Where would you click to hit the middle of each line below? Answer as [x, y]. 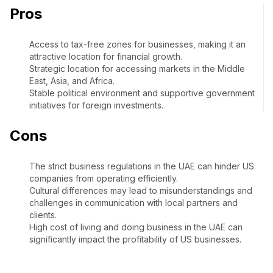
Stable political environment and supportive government [142, 93]
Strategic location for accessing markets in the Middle [137, 69]
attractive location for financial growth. [106, 57]
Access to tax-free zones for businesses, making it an [137, 44]
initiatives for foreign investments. [96, 105]
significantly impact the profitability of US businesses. [135, 239]
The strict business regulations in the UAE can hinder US [142, 166]
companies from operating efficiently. [104, 179]
